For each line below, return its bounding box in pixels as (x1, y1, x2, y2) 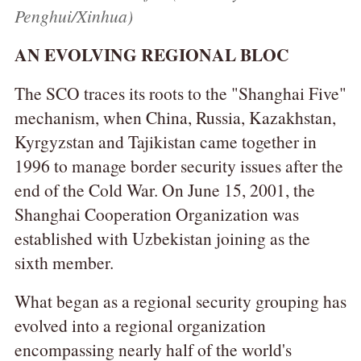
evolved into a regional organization (14, 313, 266, 337)
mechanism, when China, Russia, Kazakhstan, (14, 105, 336, 129)
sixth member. (14, 250, 114, 274)
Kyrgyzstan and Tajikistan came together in (14, 129, 317, 153)
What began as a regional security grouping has (14, 288, 346, 313)
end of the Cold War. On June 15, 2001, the (14, 177, 315, 201)
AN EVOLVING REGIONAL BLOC (14, 41, 289, 67)
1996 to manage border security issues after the (14, 153, 343, 177)
